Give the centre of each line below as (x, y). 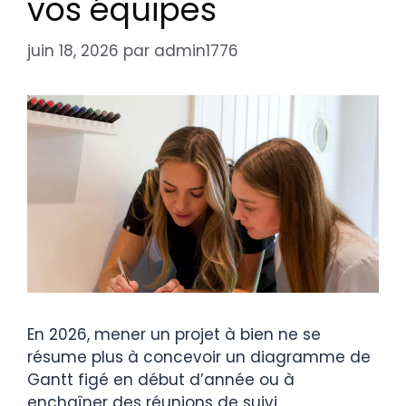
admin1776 (196, 50)
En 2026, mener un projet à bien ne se (174, 334)
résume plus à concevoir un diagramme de (199, 357)
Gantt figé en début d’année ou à (161, 379)
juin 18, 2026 (73, 50)
